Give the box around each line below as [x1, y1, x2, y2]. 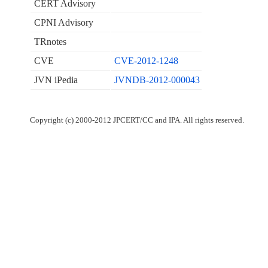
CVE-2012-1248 [114, 56, 178, 66]
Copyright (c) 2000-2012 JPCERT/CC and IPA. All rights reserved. [29, 116, 244, 125]
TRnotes [33, 36, 66, 47]
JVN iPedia [33, 75, 78, 86]
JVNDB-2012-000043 [114, 75, 200, 86]
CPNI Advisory [33, 17, 93, 28]
